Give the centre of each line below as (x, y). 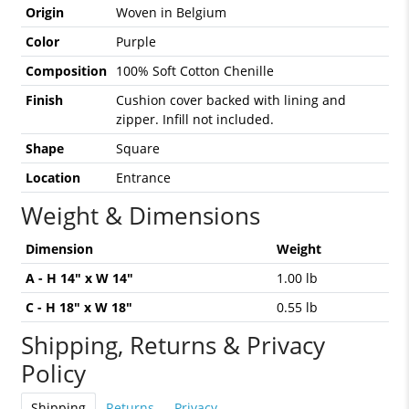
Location (52, 178)
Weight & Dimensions (140, 216)
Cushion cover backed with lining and (231, 100)
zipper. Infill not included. (194, 120)
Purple (136, 42)
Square (137, 149)
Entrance (143, 178)
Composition (66, 71)
